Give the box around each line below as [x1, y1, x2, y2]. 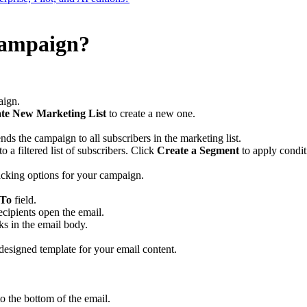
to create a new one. [106, 107, 195, 119]
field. [12, 193, 36, 206]
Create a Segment [157, 144, 239, 156]
